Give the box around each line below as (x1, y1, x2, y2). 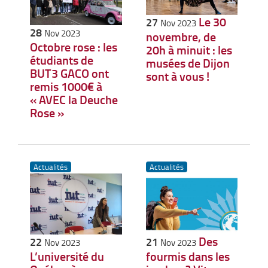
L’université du (30, 247, 104, 264)
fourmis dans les (145, 247, 230, 264)
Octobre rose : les (30, 38, 117, 55)
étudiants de (30, 51, 93, 68)
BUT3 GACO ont (30, 64, 109, 81)
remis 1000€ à (30, 77, 102, 95)
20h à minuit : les (145, 41, 232, 59)
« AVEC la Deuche (30, 90, 118, 108)
